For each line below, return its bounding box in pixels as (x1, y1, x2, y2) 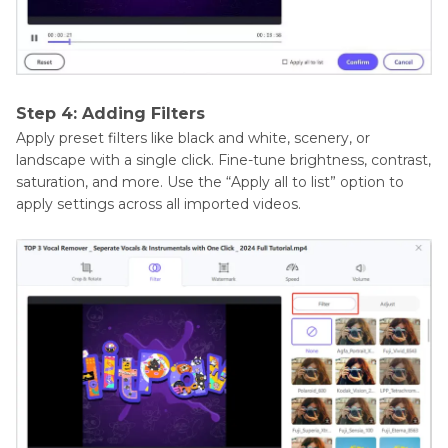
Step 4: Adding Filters (16, 104, 205, 124)
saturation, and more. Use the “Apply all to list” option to (16, 173, 404, 192)
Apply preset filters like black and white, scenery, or (16, 129, 370, 148)
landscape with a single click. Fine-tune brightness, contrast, (16, 151, 431, 170)
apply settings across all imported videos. (16, 195, 301, 214)
